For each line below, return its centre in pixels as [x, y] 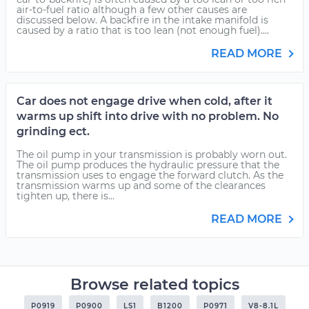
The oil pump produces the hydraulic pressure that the [148, 165]
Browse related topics [154, 285]
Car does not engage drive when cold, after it [144, 101]
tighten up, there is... [66, 196]
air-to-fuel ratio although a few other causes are [132, 10]
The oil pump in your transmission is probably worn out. [152, 154]
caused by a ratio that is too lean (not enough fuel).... [143, 30]
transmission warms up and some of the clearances [141, 186]
